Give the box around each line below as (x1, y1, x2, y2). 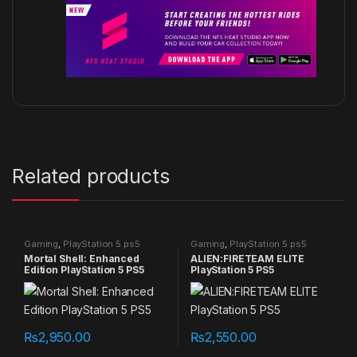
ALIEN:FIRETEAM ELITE (190, 252, 305, 265)
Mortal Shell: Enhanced (23, 252, 139, 265)
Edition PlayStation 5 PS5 (23, 263, 144, 276)
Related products (12, 164, 170, 189)
